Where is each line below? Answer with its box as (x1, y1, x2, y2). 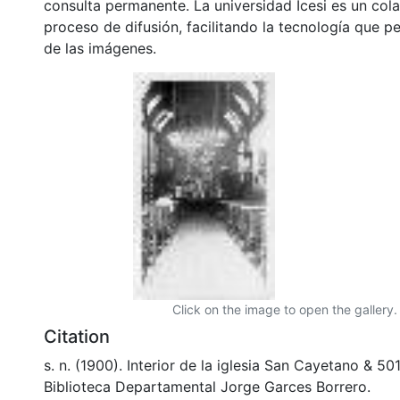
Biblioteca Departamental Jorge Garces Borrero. (44, 377, 371, 396)
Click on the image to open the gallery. (172, 301, 397, 317)
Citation (44, 325, 110, 347)
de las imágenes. (44, 38, 156, 57)
